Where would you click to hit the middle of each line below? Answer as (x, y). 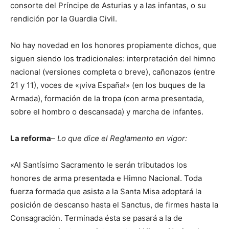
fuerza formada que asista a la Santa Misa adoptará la (106, 192)
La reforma (31, 139)
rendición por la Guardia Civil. (64, 19)
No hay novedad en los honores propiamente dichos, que (113, 45)
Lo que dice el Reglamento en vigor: (122, 139)
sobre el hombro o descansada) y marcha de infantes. (107, 112)
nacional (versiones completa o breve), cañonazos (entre (113, 72)
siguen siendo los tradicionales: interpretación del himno (113, 59)
